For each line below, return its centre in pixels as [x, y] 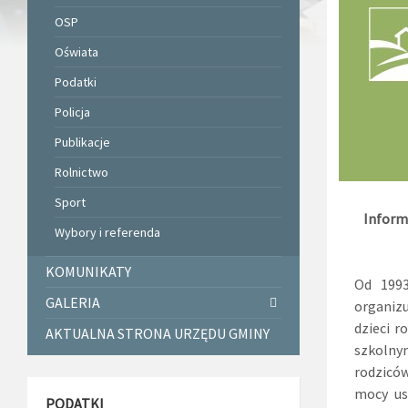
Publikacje [82, 142]
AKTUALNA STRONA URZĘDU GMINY [158, 333]
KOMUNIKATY [88, 271]
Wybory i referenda [107, 232]
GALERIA [73, 302]
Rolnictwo [82, 172]
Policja [72, 112]
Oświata [76, 52]
